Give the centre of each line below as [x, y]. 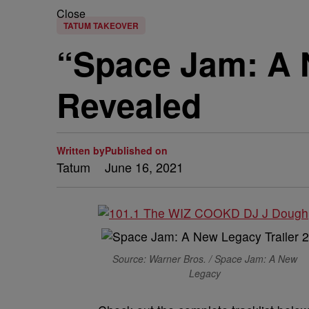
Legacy [205, 273]
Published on [136, 150]
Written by [81, 150]
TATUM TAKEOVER [101, 26]
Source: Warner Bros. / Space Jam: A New [205, 259]
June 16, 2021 [144, 167]
